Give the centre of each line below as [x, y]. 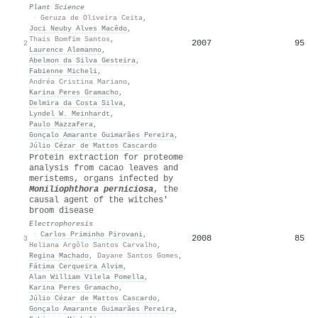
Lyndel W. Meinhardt [70, 113]
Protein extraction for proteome [106, 157]
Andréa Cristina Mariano [78, 81]
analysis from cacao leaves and [104, 168]
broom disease [61, 210]
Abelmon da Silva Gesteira [82, 60]
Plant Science [57, 7]
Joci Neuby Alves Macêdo [78, 28]
